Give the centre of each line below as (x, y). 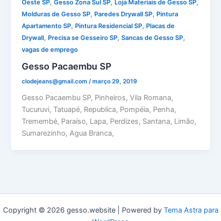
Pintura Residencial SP (109, 26)
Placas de (161, 26)
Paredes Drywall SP (124, 14)
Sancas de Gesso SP (152, 37)
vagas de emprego (50, 49)
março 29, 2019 (115, 82)
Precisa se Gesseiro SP (83, 37)
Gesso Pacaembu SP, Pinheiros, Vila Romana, (98, 98)
